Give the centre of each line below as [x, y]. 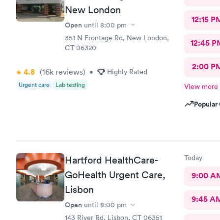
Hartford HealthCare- [111, 160]
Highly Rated [127, 71]
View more [201, 86]
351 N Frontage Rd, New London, [117, 38]
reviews [68, 71]
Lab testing [70, 84]
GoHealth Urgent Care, [115, 175]
